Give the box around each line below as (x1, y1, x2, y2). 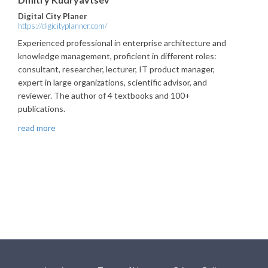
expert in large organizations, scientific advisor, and (18, 77, 207, 87)
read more (18, 123, 56, 133)
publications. (18, 103, 65, 114)
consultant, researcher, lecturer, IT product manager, (18, 64, 215, 74)
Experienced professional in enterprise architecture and (18, 38, 226, 48)
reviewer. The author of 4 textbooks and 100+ (18, 90, 190, 100)
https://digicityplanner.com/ (18, 21, 108, 31)
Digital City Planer (18, 11, 87, 21)
